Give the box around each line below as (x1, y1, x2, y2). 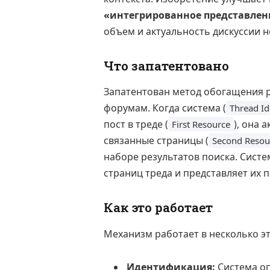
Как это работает (104, 199, 213, 216)
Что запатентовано (104, 57, 229, 74)
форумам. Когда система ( (104, 101, 226, 115)
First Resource (172, 118, 230, 131)
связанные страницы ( (104, 134, 209, 148)
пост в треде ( (104, 118, 168, 131)
